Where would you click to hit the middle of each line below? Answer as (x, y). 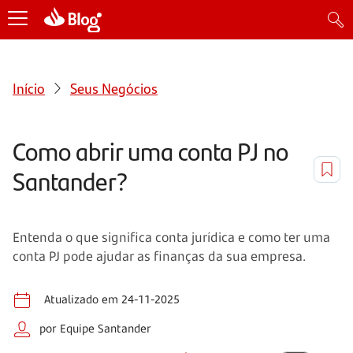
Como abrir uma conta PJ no (150, 150)
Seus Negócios (114, 87)
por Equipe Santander (95, 328)
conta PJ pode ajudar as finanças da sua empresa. (159, 256)
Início (29, 87)
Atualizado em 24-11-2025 (112, 299)
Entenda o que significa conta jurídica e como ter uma (171, 237)
